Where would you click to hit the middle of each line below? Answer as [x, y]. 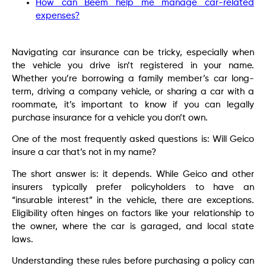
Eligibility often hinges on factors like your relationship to [133, 213]
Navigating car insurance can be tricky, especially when [133, 52]
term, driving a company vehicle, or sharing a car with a [133, 91]
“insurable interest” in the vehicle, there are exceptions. [133, 200]
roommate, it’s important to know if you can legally [133, 104]
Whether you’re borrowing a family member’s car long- [133, 78]
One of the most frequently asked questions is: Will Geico [133, 140]
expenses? [58, 15]
